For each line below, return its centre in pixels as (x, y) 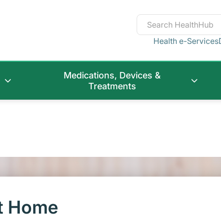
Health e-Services (186, 41)
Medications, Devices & (112, 75)
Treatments (112, 86)
